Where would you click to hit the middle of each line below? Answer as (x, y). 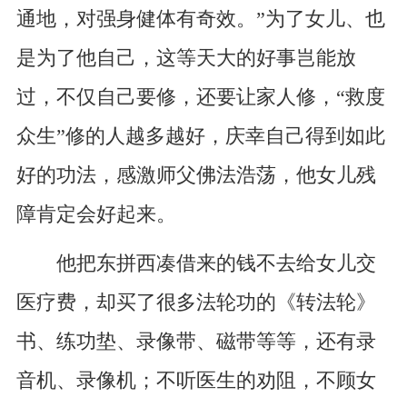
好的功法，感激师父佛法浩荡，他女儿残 (196, 175)
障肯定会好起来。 (96, 214)
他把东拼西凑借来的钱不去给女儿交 (196, 264)
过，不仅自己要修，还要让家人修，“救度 (200, 97)
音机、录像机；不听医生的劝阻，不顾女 (196, 381)
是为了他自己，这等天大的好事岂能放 (186, 58)
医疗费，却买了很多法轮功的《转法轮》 (196, 303)
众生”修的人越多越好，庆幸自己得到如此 (200, 136)
